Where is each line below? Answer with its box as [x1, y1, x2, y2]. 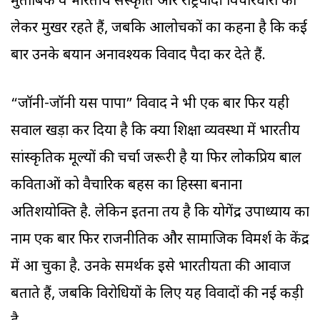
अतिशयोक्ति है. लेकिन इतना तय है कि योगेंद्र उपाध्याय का [11, 204, 309, 223]
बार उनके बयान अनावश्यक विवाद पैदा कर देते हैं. [11, 46, 266, 66]
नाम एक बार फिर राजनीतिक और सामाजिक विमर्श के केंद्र [11, 231, 309, 250]
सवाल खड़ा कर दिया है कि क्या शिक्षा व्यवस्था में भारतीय [11, 122, 300, 141]
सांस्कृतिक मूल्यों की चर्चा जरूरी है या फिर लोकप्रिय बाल [11, 149, 301, 169]
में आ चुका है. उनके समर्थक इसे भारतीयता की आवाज [11, 258, 291, 277]
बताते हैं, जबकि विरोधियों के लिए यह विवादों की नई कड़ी [11, 285, 304, 304]
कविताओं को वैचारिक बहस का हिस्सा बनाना [11, 176, 242, 196]
